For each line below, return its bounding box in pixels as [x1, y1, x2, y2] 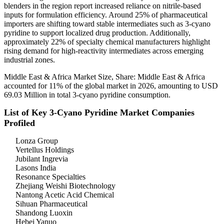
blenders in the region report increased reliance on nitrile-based [4, 1, 201, 10]
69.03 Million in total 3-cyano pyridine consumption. [4, 90, 170, 99]
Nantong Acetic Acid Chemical [15, 190, 114, 199]
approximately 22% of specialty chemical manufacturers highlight [4, 37, 210, 46]
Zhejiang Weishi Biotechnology [15, 181, 115, 190]
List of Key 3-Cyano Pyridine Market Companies [4, 107, 194, 118]
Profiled [4, 118, 35, 128]
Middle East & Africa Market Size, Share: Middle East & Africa [4, 72, 205, 81]
